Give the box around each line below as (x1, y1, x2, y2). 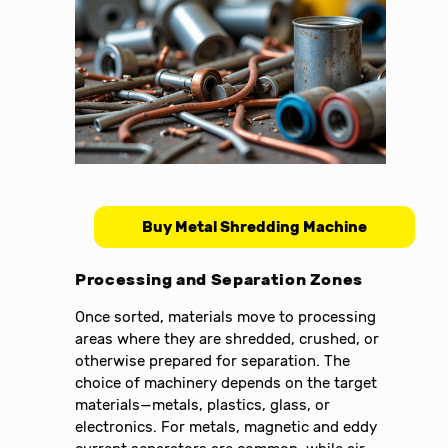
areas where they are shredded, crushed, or (75, 330, 380, 349)
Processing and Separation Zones (75, 269, 364, 289)
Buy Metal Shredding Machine (141, 217, 367, 236)
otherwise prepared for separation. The (75, 352, 351, 371)
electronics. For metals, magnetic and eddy (75, 418, 378, 437)
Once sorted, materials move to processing (75, 308, 377, 327)
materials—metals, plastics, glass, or (75, 396, 331, 415)
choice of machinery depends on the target (75, 374, 378, 393)
